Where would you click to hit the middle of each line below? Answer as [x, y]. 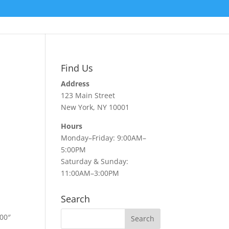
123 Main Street [88, 95]
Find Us [77, 68]
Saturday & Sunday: [95, 161]
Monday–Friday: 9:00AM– [104, 138]
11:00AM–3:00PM [90, 173]
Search [76, 199]
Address [75, 83]
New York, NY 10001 [95, 107]
